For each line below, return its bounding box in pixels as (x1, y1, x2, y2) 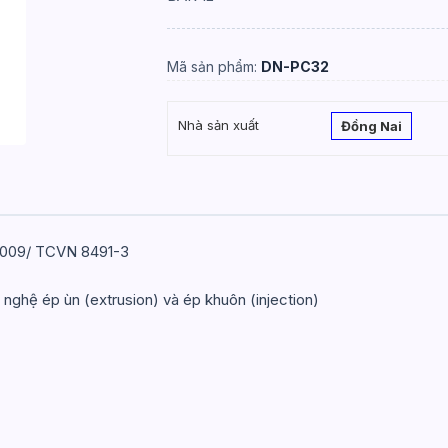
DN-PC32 (261, 58, 330, 75)
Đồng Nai (340, 118, 402, 134)
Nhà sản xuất (178, 117, 260, 133)
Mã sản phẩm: (167, 58, 262, 75)
